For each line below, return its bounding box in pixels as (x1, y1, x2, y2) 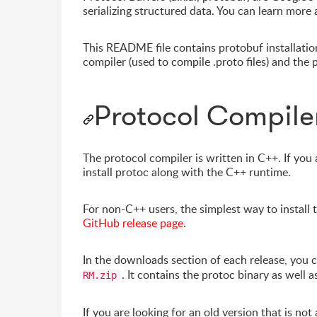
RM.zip (83, 270, 117, 281)
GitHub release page (83, 215, 183, 231)
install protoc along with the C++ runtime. (83, 164, 291, 180)
